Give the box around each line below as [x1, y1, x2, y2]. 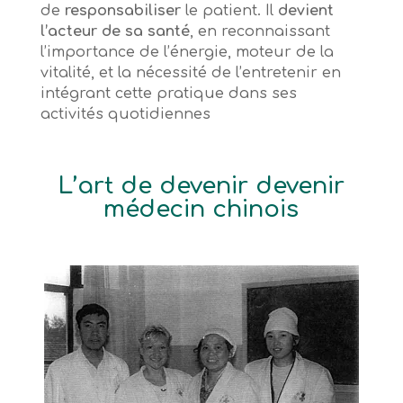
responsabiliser [64, 3, 181, 20]
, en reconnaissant [189, 23, 330, 40]
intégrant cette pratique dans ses [40, 85, 297, 103]
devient [277, 3, 334, 20]
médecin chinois [103, 196, 300, 223]
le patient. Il [184, 3, 273, 20]
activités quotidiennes [40, 106, 210, 123]
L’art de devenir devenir [58, 173, 345, 200]
